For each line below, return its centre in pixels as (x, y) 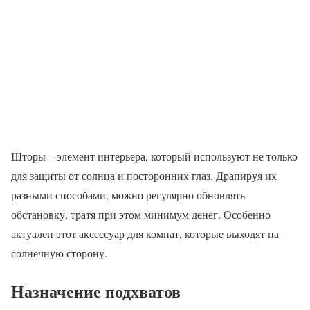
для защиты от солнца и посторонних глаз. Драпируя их (144, 176)
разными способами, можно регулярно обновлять (128, 195)
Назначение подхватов (96, 291)
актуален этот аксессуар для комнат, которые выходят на (145, 234)
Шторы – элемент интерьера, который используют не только (154, 156)
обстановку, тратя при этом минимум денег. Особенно (141, 215)
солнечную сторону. (59, 253)
